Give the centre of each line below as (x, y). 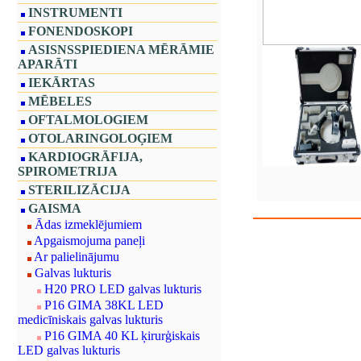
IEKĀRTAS (62, 83)
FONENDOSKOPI (81, 31)
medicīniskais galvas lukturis (90, 320)
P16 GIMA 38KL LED (104, 305)
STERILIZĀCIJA (79, 190)
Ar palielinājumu (77, 257)
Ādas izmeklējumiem (88, 224)
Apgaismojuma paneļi (89, 241)
